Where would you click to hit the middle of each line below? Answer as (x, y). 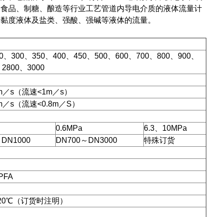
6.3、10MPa (165, 128)
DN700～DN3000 (86, 140)
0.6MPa (69, 128)
